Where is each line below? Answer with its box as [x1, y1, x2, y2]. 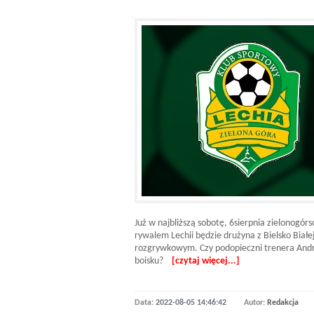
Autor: [244, 299, 267, 307]
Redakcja [267, 299, 299, 307]
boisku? [135, 256, 172, 266]
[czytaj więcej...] [172, 256, 240, 266]
